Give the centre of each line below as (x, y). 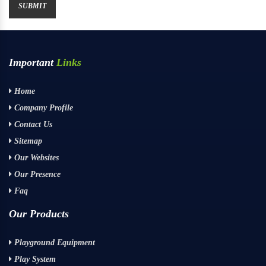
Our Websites (35, 158)
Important (33, 62)
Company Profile (42, 108)
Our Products (39, 214)
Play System (34, 259)
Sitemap (27, 141)
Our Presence (36, 174)
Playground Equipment (53, 243)
